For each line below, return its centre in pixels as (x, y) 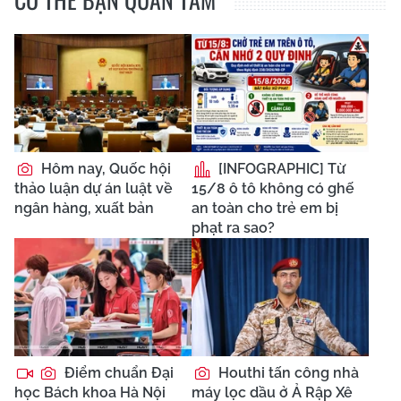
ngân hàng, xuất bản (84, 208)
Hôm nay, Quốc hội (104, 168)
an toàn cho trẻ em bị (265, 208)
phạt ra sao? (233, 227)
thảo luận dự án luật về (94, 188)
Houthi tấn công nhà (287, 372)
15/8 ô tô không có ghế (273, 188)
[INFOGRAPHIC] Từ (280, 168)
